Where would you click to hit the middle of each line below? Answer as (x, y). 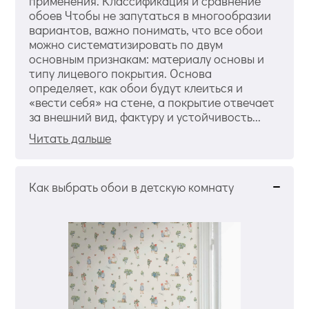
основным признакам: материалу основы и (147, 58)
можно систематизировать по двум (126, 44)
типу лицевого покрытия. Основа (121, 73)
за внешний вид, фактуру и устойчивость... (145, 116)
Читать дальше (70, 138)
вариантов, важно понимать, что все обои (146, 29)
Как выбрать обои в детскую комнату (132, 187)
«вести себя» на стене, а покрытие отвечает (152, 102)
